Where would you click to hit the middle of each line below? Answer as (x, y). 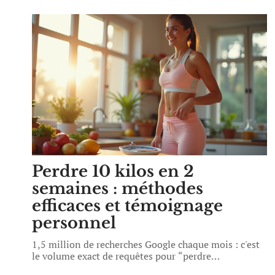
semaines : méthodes (118, 188)
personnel (74, 223)
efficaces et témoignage (127, 206)
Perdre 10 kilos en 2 (113, 171)
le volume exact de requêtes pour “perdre (122, 256)
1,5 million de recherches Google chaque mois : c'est (146, 244)
